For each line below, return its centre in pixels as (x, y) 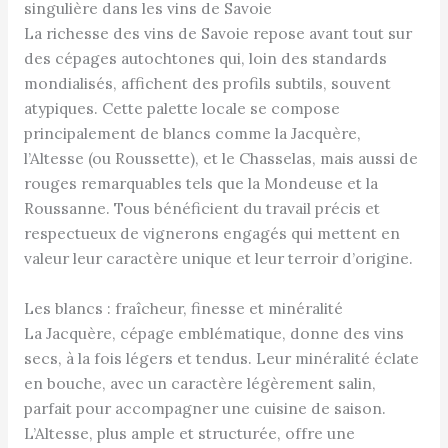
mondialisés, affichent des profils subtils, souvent (207, 83)
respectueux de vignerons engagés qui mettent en (211, 233)
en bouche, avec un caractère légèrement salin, (199, 383)
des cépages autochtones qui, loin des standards (205, 58)
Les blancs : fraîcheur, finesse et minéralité (183, 308)
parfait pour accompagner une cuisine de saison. (204, 408)
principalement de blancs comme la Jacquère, (192, 133)
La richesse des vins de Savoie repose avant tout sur (217, 33)
